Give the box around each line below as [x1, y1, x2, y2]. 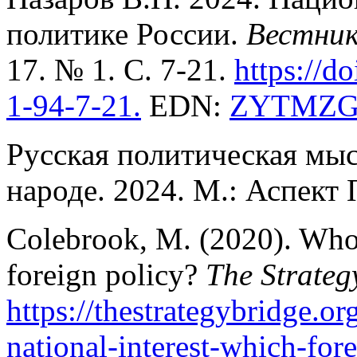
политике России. [6, 17, 246, 52]
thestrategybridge [94, 293, 312, 328]
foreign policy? [6, 257, 206, 292]
